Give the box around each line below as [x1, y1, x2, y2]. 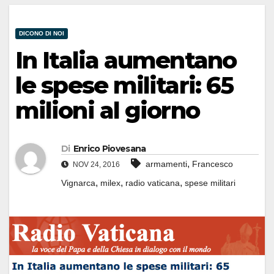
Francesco [192, 158, 233, 169]
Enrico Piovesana [73, 143, 146, 154]
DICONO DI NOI [19, 30, 64, 37]
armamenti [146, 158, 187, 169]
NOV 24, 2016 [71, 160, 120, 169]
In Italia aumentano [15, 46, 236, 75]
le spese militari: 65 [15, 71, 234, 100]
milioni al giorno [15, 96, 199, 125]
